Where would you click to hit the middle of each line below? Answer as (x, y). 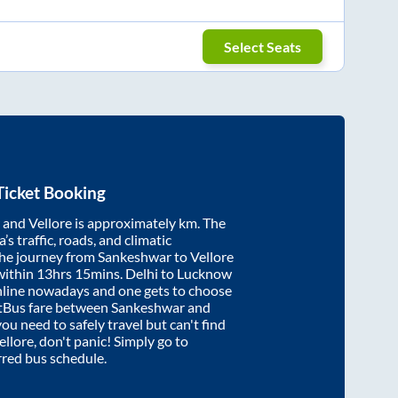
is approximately (125, 223)
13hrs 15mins (78, 274)
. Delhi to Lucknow (176, 274)
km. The (202, 223)
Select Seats (263, 46)
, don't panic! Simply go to (111, 341)
